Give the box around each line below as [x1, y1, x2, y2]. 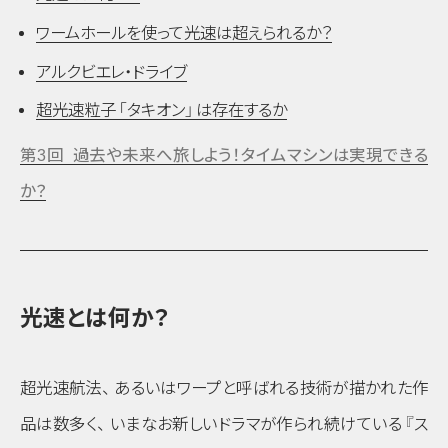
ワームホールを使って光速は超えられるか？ [36, 23, 333, 42]
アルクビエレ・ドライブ [36, 62, 188, 81]
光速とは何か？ [20, 306, 170, 332]
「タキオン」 [118, 101, 195, 120]
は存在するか [195, 101, 287, 120]
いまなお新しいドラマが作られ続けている [109, 415, 402, 434]
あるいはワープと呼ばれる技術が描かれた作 [114, 379, 429, 398]
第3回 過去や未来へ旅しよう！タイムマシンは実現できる [20, 146, 428, 165]
